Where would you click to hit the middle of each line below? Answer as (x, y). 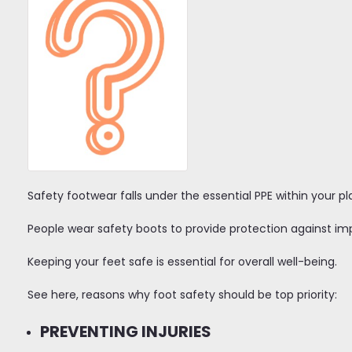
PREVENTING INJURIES (127, 331)
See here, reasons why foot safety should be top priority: (183, 294)
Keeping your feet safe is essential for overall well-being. (183, 261)
